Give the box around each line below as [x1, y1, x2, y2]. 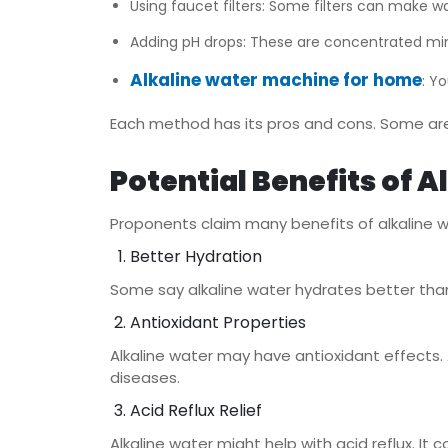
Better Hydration [129, 245, 262, 268]
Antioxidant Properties [129, 311, 306, 334]
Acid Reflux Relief [129, 399, 262, 422]
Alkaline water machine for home [129, 68, 422, 92]
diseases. [109, 367, 180, 388]
